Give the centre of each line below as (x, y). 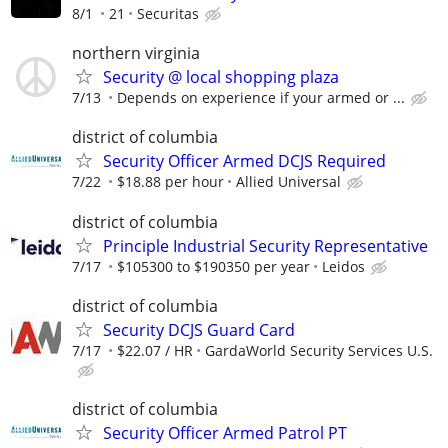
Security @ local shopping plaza (221, 77)
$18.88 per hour (170, 182)
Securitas (168, 13)
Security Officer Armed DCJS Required (244, 161)
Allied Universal (288, 182)
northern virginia (136, 53)
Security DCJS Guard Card (199, 329)
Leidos (343, 266)
